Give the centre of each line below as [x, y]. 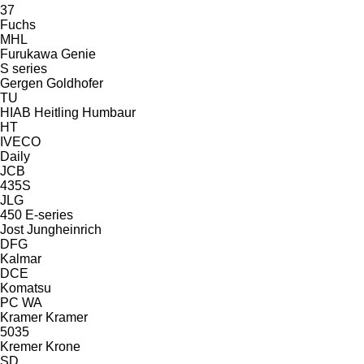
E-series [49, 214]
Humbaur [109, 112]
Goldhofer [75, 83]
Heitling [56, 112]
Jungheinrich [64, 229]
